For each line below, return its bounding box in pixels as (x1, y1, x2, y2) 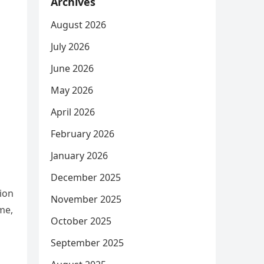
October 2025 (51, 214, 111, 227)
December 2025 (51, 171, 121, 184)
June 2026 (51, 62, 94, 75)
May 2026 (51, 84, 93, 97)
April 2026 (51, 105, 95, 118)
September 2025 (51, 236, 124, 249)
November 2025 (51, 193, 121, 206)
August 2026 (51, 18, 106, 31)
